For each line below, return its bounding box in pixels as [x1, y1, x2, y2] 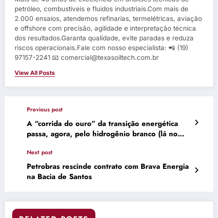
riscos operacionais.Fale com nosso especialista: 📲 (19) [15, 44, 188, 52]
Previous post [27, 105, 63, 114]
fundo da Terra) [27, 139, 80, 149]
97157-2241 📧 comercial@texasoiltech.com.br [15, 54, 159, 61]
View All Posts [15, 69, 55, 76]
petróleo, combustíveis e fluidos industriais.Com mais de [15, 5, 188, 13]
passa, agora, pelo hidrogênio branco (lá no [27, 128, 178, 139]
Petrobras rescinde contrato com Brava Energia [27, 161, 189, 172]
